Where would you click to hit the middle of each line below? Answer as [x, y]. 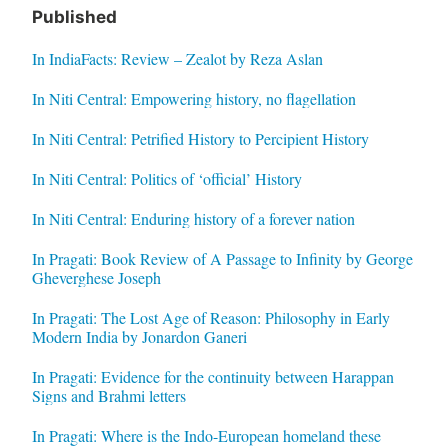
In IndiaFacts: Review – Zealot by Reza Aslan [177, 58]
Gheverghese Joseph [96, 277]
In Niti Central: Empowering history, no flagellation [193, 98]
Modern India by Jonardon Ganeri [139, 336]
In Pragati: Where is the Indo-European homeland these [206, 435]
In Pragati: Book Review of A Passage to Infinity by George [222, 258]
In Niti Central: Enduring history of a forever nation [193, 218]
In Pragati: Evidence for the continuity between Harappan [212, 376]
